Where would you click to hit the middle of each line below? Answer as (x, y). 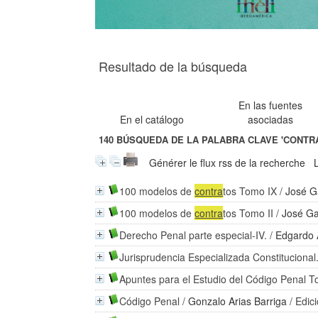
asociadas (271, 119)
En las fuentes (271, 105)
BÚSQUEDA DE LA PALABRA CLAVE (198, 140)
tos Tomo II (248, 213)
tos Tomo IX (250, 191)
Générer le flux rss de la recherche (227, 163)
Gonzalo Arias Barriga (238, 301)
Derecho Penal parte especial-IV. (193, 235)
